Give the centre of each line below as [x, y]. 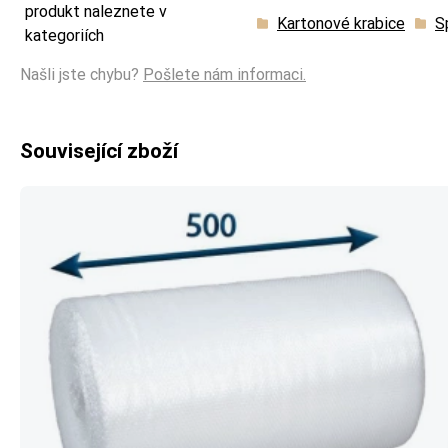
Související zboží [99, 150]
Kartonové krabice [341, 23]
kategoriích [64, 35]
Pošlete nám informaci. [224, 74]
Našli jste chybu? [81, 74]
